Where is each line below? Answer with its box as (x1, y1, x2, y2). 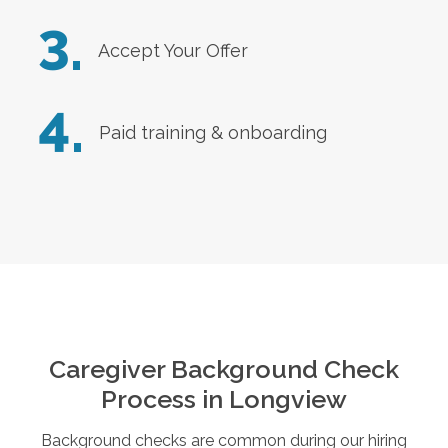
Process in (101, 383, 229, 414)
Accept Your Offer (97, 40, 248, 62)
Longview (229, 383, 347, 414)
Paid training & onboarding (98, 122, 327, 144)
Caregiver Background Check (49, 353, 399, 384)
